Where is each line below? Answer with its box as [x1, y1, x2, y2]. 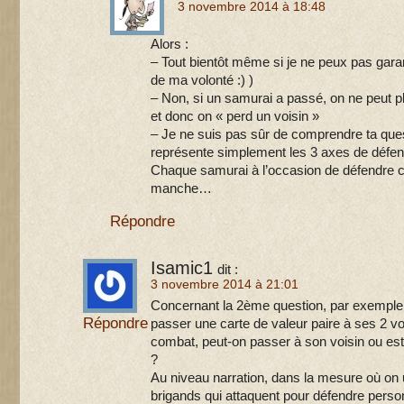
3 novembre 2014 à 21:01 [151, 277, 298, 291]
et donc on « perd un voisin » [151, 109, 319, 124]
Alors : [151, 37, 188, 51]
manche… [151, 181, 212, 196]
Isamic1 [151, 258, 213, 278]
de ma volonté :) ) [151, 73, 253, 87]
